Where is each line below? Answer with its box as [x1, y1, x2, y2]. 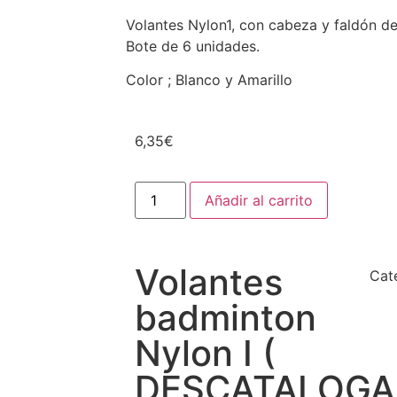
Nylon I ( [135, 331, 276, 376]
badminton [135, 296, 316, 340]
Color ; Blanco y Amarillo [126, 71, 292, 90]
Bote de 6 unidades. [126, 37, 260, 55]
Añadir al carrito [205, 191, 314, 210]
